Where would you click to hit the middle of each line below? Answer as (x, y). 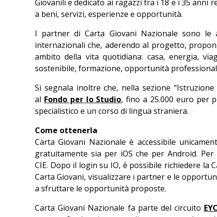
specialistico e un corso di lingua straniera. (112, 111)
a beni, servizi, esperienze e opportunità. (109, 14)
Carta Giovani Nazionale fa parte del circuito (120, 208)
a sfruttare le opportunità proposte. (101, 188)
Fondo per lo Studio (83, 99)
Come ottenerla (66, 130)
